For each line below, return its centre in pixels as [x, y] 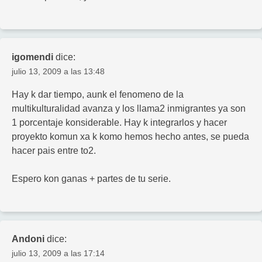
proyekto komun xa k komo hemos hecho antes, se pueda [130, 136]
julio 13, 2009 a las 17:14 [58, 254]
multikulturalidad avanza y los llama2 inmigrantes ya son [129, 108]
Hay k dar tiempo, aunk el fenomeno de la [98, 94]
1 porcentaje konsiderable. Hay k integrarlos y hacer [119, 122]
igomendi [32, 57]
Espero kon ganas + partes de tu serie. [91, 178]
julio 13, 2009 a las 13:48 [58, 71]
